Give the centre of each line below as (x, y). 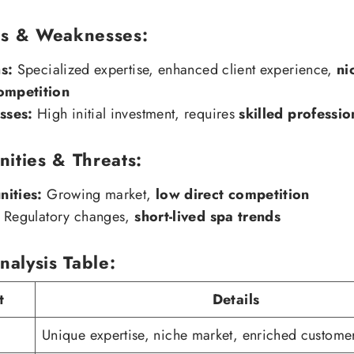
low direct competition (232, 194)
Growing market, (99, 194)
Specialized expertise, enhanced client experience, (175, 69)
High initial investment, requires (136, 113)
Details (236, 299)
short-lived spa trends (208, 216)
